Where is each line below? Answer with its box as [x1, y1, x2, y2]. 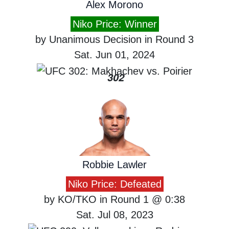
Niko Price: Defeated [67, 178, 162, 190]
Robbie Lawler [82, 159, 147, 171]
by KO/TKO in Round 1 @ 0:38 [44, 194, 185, 205]
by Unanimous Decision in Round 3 [35, 34, 194, 45]
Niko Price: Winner [72, 18, 157, 30]
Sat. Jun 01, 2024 [74, 49, 155, 61]
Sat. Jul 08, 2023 [76, 209, 153, 221]
